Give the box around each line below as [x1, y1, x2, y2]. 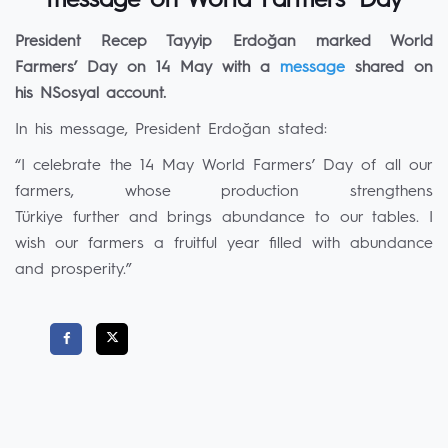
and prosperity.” [15, 262, 132, 278]
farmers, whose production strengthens [15, 184, 433, 200]
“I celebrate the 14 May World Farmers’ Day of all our [15, 158, 433, 174]
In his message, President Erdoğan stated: [15, 122, 327, 138]
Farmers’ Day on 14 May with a [15, 60, 280, 76]
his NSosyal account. [15, 86, 166, 102]
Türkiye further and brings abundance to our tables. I [15, 210, 433, 226]
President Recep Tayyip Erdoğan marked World [15, 34, 433, 50]
